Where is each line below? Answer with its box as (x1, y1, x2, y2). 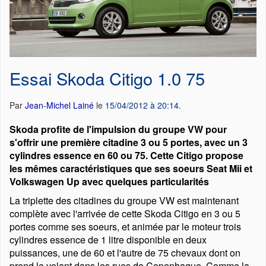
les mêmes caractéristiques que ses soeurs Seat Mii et (9, 161, 252, 175)
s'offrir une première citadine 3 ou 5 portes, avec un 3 (9, 135, 248, 149)
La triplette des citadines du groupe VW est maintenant (9, 194, 239, 207)
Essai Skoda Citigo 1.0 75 (9, 66, 205, 90)
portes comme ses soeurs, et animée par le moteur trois (9, 220, 241, 233)
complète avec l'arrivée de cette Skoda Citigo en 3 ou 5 (9, 207, 240, 220)
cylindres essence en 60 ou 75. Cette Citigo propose (9, 148, 243, 162)
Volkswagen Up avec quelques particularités (9, 175, 209, 188)
